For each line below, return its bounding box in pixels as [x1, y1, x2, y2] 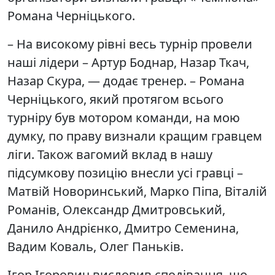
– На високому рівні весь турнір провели [7, 35, 252, 52]
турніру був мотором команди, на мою [7, 109, 240, 126]
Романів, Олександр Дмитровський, [7, 201, 225, 218]
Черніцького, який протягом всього [7, 90, 223, 107]
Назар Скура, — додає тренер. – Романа [7, 72, 244, 89]
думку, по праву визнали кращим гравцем [7, 127, 262, 144]
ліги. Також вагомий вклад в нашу [7, 145, 212, 163]
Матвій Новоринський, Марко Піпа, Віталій [7, 182, 267, 199]
